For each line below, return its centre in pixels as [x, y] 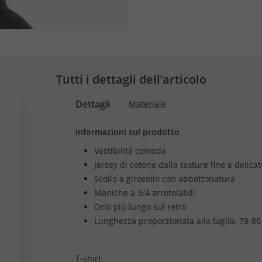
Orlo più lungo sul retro [140, 207]
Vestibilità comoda [130, 151]
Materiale [147, 104]
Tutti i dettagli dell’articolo [131, 79]
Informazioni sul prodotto [127, 132]
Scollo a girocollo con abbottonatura [165, 179]
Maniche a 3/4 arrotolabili [145, 193]
